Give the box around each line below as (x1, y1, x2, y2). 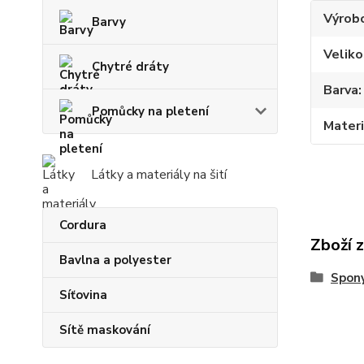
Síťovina (59, 287, 107, 303)
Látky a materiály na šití (91, 166, 227, 184)
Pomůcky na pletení (92, 103, 209, 119)
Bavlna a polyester (59, 252, 171, 268)
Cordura (59, 217, 106, 233)
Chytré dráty (92, 58, 169, 75)
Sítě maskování (59, 322, 150, 338)
